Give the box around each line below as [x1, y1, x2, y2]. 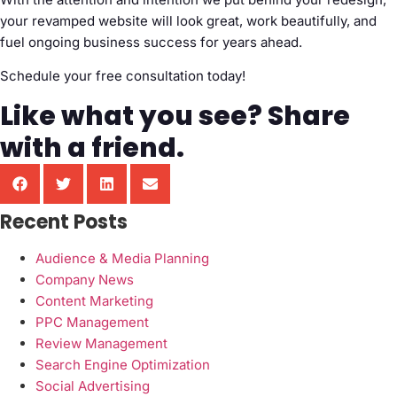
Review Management [35, 334, 167, 352]
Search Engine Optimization [35, 355, 210, 373]
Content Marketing [35, 292, 153, 309]
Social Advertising [35, 377, 150, 394]
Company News [35, 270, 134, 288]
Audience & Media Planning [35, 249, 209, 267]
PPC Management [35, 313, 149, 331]
